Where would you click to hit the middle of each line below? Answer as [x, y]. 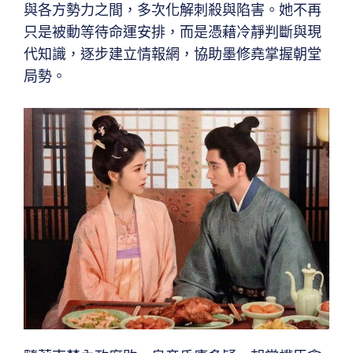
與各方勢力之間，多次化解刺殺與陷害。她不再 [173, 10]
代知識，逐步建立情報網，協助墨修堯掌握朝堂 [173, 54]
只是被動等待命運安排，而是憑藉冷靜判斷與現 [173, 32]
